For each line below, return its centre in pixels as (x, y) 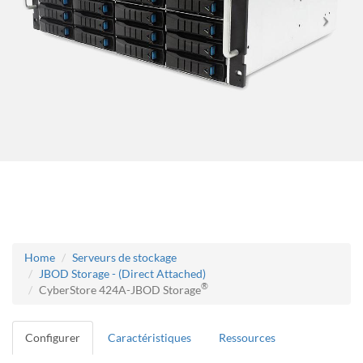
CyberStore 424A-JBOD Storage (120, 289)
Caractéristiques (149, 337)
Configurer (53, 337)
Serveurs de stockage (124, 257)
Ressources (247, 337)
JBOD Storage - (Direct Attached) (122, 273)
